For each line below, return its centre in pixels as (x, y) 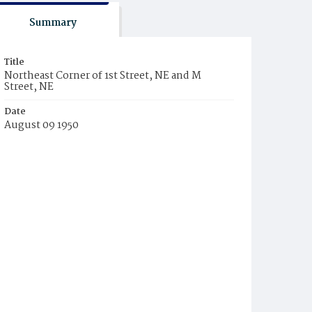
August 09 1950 (41, 125)
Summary (53, 23)
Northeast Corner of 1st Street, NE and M (103, 76)
